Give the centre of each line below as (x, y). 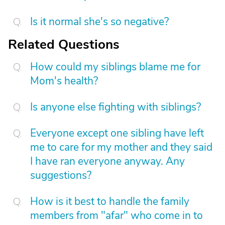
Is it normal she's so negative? (99, 22)
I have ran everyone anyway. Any (107, 161)
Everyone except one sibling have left (117, 133)
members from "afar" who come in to (117, 215)
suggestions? (61, 175)
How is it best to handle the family (110, 201)
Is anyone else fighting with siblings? (116, 107)
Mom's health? (64, 81)
